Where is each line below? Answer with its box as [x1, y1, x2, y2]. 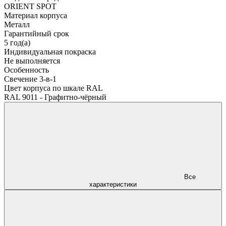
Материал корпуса [4, 11, 67, 20]
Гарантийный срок [4, 29, 69, 38]
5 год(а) [4, 38, 30, 47]
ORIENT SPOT [4, 2, 56, 11]
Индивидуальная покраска [4, 47, 96, 56]
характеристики [89, 180, 137, 188]
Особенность [4, 65, 49, 74]
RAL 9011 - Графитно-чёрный [4, 92, 106, 101]
